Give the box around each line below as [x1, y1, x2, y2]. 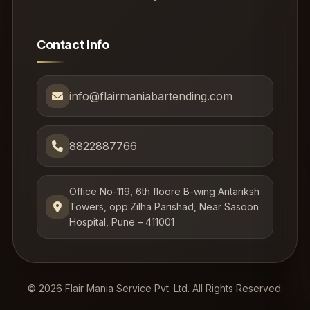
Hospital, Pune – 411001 [69, 216, 174, 228]
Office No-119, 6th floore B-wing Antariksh [69, 185, 259, 198]
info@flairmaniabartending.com [69, 89, 232, 103]
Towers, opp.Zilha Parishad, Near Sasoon [69, 201, 259, 213]
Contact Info [36, 37, 109, 53]
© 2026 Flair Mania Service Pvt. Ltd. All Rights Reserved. [27, 282, 283, 295]
